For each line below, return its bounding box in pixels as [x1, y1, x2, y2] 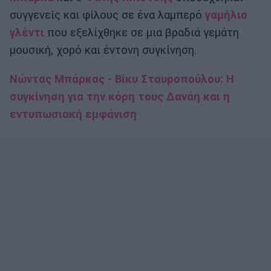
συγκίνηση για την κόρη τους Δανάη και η [10, 90, 230, 104]
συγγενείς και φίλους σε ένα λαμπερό [10, 8, 205, 22]
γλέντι [10, 26, 44, 40]
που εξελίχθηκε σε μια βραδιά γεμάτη [44, 26, 239, 40]
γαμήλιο [205, 8, 247, 22]
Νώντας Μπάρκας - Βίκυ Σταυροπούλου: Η [10, 73, 234, 87]
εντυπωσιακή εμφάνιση [10, 108, 137, 122]
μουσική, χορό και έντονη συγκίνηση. [10, 44, 197, 57]
